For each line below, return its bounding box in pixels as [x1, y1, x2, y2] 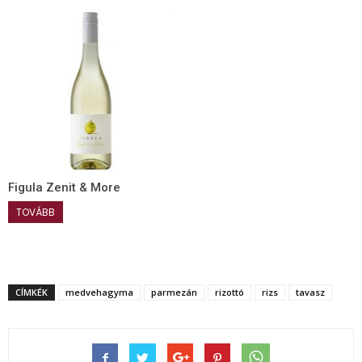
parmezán [151, 286, 197, 299]
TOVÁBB [16, 205, 55, 220]
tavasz [296, 286, 325, 299]
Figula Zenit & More [8, 180, 120, 196]
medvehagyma [65, 286, 133, 299]
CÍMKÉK [15, 286, 48, 299]
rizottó [215, 286, 244, 299]
